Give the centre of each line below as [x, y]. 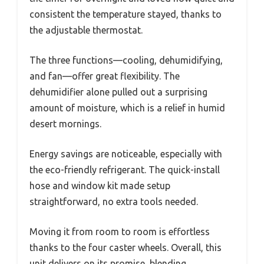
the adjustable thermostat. [86, 30]
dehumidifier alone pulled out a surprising [118, 92]
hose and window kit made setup [100, 186]
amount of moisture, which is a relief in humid [127, 108]
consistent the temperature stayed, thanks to [126, 14]
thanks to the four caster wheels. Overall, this [126, 248]
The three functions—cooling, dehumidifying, [126, 60]
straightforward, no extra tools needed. [114, 202]
